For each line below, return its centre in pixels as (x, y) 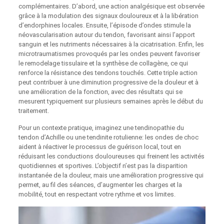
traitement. (33, 111)
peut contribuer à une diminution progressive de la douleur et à (108, 82)
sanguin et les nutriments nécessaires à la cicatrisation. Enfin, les (111, 44)
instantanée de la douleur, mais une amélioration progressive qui (111, 175)
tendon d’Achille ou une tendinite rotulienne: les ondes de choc (108, 137)
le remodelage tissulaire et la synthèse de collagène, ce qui (103, 63)
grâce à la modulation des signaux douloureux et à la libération (108, 16)
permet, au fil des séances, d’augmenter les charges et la (100, 185)
